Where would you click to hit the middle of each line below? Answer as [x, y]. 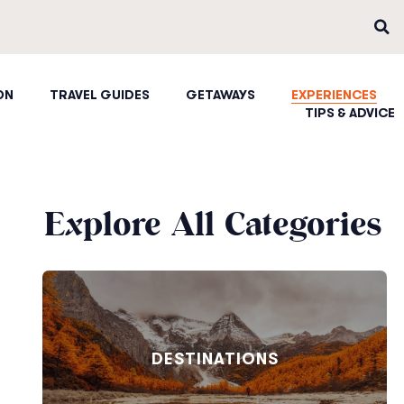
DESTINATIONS [215, 358]
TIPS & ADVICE [349, 113]
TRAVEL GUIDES [99, 95]
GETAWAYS [220, 95]
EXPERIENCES [334, 95]
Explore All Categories [212, 227]
